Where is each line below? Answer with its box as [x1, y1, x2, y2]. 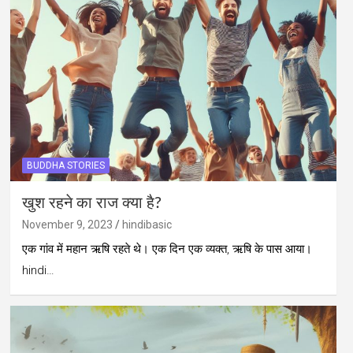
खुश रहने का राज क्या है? [21, 195, 162, 211]
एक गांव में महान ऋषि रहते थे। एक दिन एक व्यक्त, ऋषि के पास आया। [21, 241, 312, 256]
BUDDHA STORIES [26, 159, 105, 171]
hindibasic [121, 217, 172, 231]
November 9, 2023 [21, 217, 113, 231]
